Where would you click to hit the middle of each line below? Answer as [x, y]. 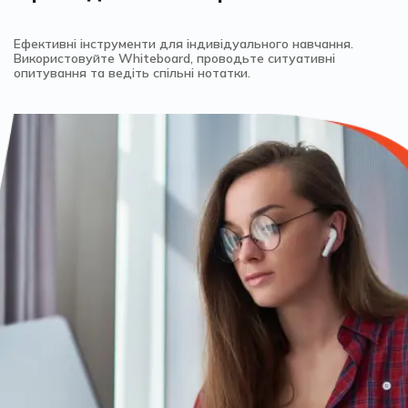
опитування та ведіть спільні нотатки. [132, 73]
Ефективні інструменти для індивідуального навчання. [184, 44]
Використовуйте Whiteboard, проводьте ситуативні [174, 59]
